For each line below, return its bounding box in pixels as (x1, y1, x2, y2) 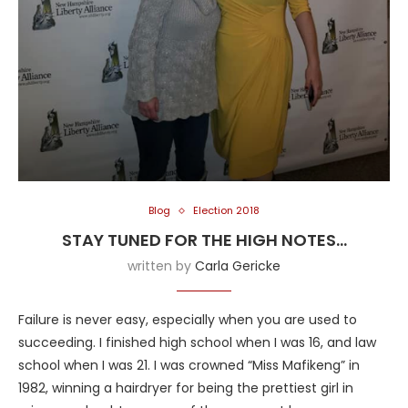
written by (127, 257, 195, 276)
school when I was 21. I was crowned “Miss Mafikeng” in (18, 356, 360, 375)
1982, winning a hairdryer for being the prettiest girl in (18, 379, 353, 398)
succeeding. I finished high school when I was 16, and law (18, 333, 376, 352)
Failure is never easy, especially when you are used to (18, 311, 357, 330)
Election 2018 (193, 203, 260, 219)
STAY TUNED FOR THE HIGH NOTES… (61, 229, 347, 252)
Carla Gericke (195, 257, 280, 276)
